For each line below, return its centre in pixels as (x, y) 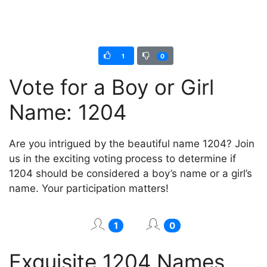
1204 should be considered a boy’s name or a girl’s (131, 173)
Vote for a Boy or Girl (111, 87)
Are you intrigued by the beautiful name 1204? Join (132, 143)
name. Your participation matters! (89, 188)
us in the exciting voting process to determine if (122, 158)
